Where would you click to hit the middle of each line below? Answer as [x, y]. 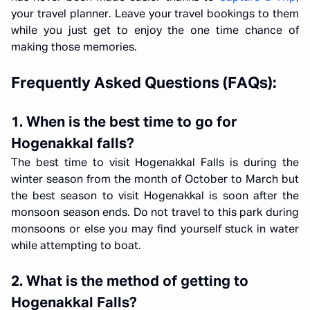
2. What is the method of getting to [130, 282]
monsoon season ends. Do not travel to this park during [155, 213]
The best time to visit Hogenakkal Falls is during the [155, 163]
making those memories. [74, 48]
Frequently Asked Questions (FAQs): [144, 84]
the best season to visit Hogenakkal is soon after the [155, 197]
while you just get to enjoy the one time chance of [155, 31]
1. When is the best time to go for [124, 123]
